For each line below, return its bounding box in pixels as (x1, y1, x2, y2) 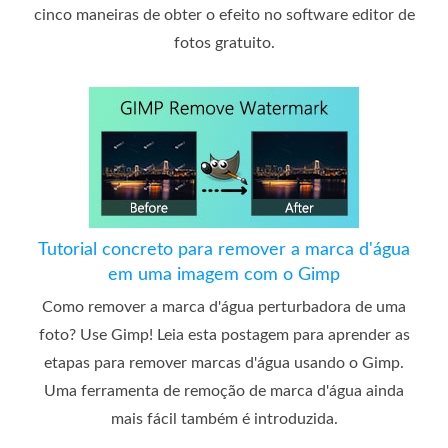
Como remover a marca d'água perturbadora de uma (42, 298, 406, 315)
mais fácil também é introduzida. (110, 410, 338, 427)
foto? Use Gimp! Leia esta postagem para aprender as (38, 326, 410, 343)
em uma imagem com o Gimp (108, 265, 340, 284)
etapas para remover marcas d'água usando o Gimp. (44, 354, 404, 371)
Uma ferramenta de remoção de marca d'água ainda (44, 382, 404, 399)
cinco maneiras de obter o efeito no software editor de (33, 6, 415, 23)
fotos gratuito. (173, 34, 275, 51)
